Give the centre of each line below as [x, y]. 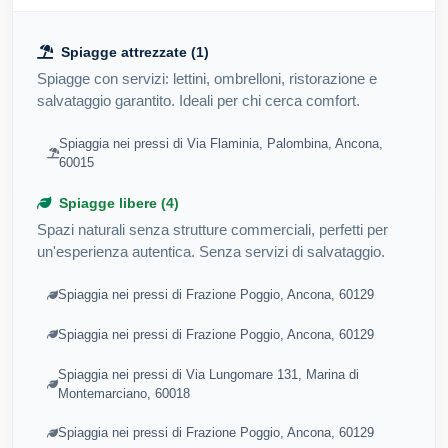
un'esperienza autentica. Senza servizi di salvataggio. [211, 251]
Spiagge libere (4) [117, 202]
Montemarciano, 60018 [123, 393]
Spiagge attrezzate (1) [133, 51]
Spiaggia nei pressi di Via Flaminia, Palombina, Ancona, [220, 144]
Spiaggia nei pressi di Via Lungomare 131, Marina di [208, 374]
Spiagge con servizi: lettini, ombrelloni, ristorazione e [207, 78]
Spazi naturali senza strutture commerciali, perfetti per [212, 229]
